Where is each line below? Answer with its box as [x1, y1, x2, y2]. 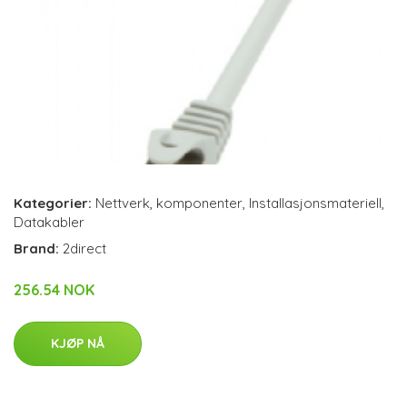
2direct [63, 239, 106, 257]
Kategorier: [14, 194, 92, 212]
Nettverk [95, 194, 150, 212]
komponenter [156, 194, 243, 212]
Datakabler [14, 213, 84, 231]
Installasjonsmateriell [249, 194, 382, 212]
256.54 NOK [14, 280, 94, 299]
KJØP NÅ [51, 334, 104, 352]
